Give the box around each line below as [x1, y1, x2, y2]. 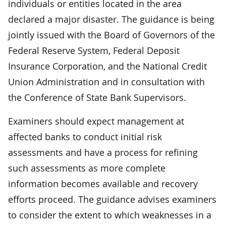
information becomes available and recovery [8, 177, 198, 190]
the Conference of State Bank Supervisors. [8, 91, 186, 103]
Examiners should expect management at [8, 115, 184, 127]
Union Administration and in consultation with [8, 75, 205, 88]
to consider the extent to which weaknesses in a [8, 208, 211, 221]
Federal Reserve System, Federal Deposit [8, 44, 180, 56]
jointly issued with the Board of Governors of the [8, 28, 215, 41]
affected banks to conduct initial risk [8, 130, 162, 143]
